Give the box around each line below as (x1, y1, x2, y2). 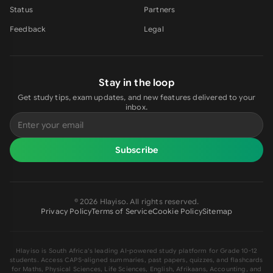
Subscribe (115, 144, 158, 155)
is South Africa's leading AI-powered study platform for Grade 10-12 (40, 247, 257, 255)
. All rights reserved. (126, 197, 199, 206)
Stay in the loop (99, 77, 174, 89)
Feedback (10, 24, 46, 34)
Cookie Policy (152, 207, 202, 216)
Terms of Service (91, 207, 152, 216)
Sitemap (202, 207, 233, 216)
